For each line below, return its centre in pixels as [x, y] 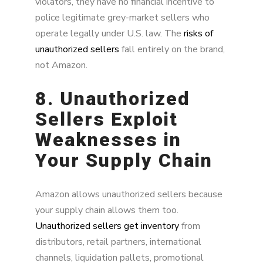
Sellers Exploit [107, 119]
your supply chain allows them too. [107, 210]
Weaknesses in [108, 140]
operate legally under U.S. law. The [109, 33]
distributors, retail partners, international [118, 242]
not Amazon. [61, 65]
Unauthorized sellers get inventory [107, 226]
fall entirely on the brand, [172, 49]
